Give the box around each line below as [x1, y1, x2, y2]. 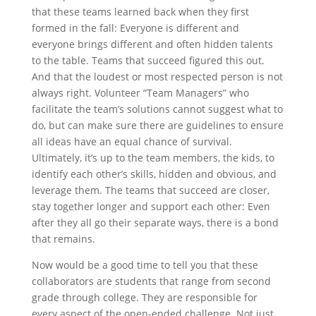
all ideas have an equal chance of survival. [31, 135, 232, 149]
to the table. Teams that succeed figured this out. [31, 54, 265, 68]
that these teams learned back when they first [31, 5, 249, 19]
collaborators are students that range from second [31, 274, 271, 288]
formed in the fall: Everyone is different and [31, 21, 239, 35]
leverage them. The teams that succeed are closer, [31, 183, 269, 197]
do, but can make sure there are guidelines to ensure [31, 119, 284, 133]
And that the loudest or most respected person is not [31, 70, 283, 84]
